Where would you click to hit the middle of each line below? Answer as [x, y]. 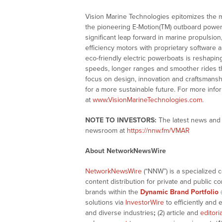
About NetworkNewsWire [126, 151]
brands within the [113, 192]
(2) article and [178, 213]
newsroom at [106, 131]
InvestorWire [145, 203]
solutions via [105, 203]
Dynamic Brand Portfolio [179, 192]
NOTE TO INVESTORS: [121, 120]
